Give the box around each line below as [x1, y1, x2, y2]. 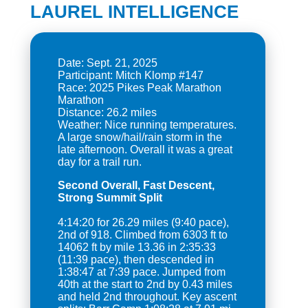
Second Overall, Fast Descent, [57, 179, 214, 191]
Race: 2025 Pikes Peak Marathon [57, 81, 221, 93]
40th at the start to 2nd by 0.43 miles [57, 278, 232, 290]
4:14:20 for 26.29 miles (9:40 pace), [57, 216, 229, 228]
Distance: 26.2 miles [57, 106, 157, 118]
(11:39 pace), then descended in [57, 253, 214, 265]
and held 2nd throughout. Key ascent [57, 290, 236, 302]
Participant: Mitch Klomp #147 [57, 69, 203, 81]
